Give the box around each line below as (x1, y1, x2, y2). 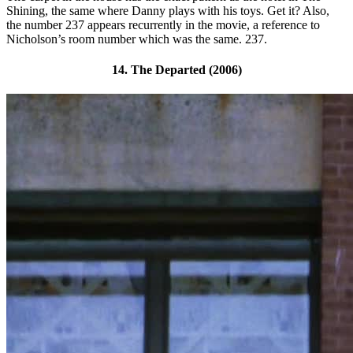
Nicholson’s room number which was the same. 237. (6, 32, 267, 46)
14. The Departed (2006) (111, 62, 242, 76)
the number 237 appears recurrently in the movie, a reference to (6, 17, 320, 32)
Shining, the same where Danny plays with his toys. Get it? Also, (6, 3, 329, 17)
